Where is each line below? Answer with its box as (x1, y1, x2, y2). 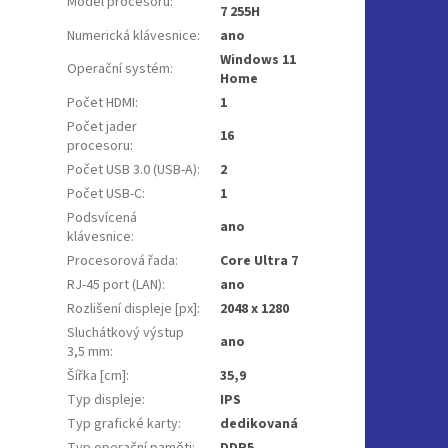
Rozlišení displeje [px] (67, 298, 198, 319)
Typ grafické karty (67, 413, 179, 434)
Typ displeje (67, 389, 143, 410)
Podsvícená (67, 207, 138, 228)
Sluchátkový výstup (67, 322, 185, 343)
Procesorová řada (67, 250, 176, 271)
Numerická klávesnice (67, 25, 198, 46)
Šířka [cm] (67, 365, 127, 386)
